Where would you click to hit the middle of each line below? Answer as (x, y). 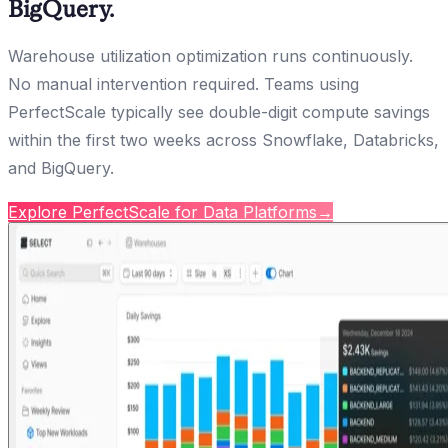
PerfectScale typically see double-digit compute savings (219, 111)
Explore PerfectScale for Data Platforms (162, 211)
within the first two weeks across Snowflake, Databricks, (223, 139)
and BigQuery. (61, 167)
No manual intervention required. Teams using (183, 83)
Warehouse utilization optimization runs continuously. (210, 55)
